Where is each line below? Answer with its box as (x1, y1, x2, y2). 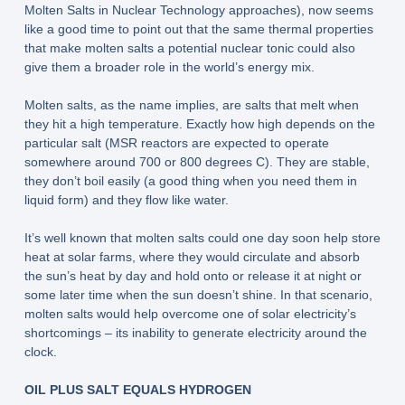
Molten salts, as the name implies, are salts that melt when (24, 98, 359, 113)
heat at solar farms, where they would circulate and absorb (24, 250, 360, 265)
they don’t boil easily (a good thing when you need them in (24, 174, 357, 189)
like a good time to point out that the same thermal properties (24, 22, 373, 37)
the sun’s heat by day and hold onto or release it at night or (24, 268, 362, 284)
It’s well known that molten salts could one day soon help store (24, 231, 381, 246)
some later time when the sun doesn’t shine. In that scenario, (24, 287, 372, 303)
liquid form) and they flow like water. (24, 193, 229, 208)
